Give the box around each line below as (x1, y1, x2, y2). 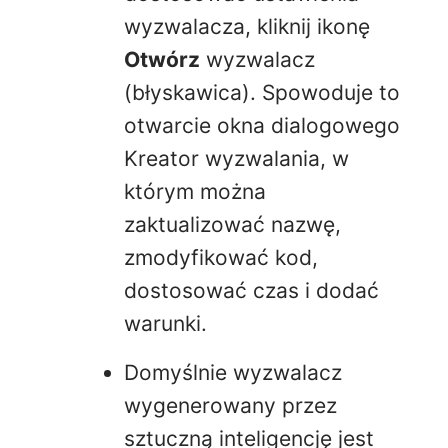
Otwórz (124, 46, 200, 72)
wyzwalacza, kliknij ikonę (124, 13, 370, 39)
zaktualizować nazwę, (124, 211, 341, 237)
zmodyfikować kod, (124, 244, 318, 270)
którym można (124, 178, 266, 204)
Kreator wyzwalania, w (124, 145, 349, 171)
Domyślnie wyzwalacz (124, 360, 342, 386)
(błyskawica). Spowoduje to (124, 79, 400, 105)
